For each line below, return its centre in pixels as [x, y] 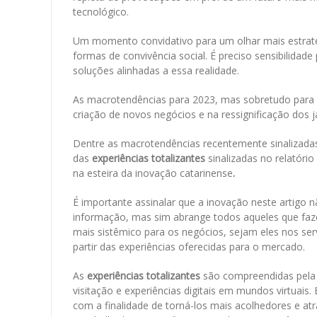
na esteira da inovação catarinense [153, 173]
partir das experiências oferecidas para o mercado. [189, 247]
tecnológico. [101, 12]
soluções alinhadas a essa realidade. [157, 71]
